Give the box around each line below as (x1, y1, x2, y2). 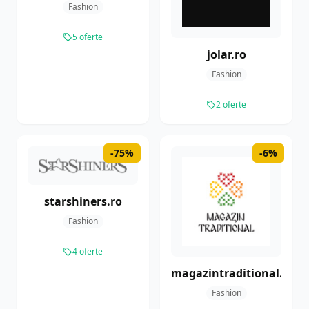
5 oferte (72, 31, 103, 43)
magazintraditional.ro (171, 266, 295, 281)
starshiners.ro (43, 194, 122, 210)
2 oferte (216, 99, 246, 111)
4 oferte (72, 246, 103, 258)
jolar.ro (206, 47, 246, 63)
